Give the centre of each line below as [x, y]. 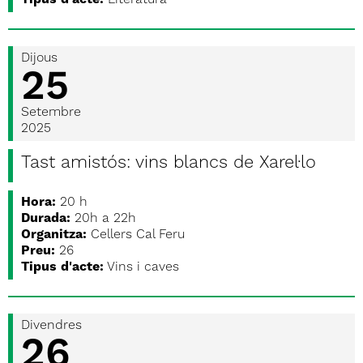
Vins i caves [143, 267]
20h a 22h [105, 219]
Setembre [51, 113]
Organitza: [54, 235]
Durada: [46, 219]
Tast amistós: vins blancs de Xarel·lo [169, 163]
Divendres [51, 326]
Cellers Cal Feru [138, 235]
